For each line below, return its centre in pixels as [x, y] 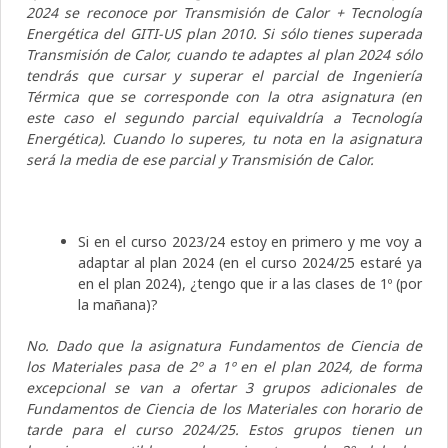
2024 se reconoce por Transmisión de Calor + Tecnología [224, 12]
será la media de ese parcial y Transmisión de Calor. [200, 159]
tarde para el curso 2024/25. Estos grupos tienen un [224, 429]
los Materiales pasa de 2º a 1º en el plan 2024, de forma [224, 366]
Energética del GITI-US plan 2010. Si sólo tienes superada [224, 33]
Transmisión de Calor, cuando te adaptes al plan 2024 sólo [224, 54]
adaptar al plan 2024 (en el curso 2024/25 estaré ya [250, 262]
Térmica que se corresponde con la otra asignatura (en [224, 96]
